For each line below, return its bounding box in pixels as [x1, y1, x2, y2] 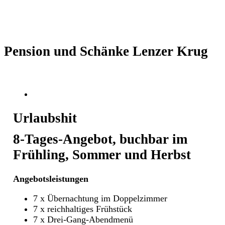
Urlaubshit [13, 110, 77, 126]
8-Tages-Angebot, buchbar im [13, 131, 187, 147]
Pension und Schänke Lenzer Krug [4, 44, 208, 59]
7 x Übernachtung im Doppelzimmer [33, 193, 167, 204]
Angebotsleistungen [13, 174, 88, 184]
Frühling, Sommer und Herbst [13, 147, 191, 162]
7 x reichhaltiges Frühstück [33, 204, 132, 214]
